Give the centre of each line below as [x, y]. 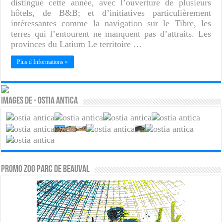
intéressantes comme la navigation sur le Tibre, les [111, 23]
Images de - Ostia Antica [40, 101]
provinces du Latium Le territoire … [77, 44]
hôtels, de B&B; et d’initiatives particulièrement [111, 13]
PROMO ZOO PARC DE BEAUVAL [46, 169]
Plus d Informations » [43, 62]
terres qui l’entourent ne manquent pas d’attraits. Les [111, 33]
